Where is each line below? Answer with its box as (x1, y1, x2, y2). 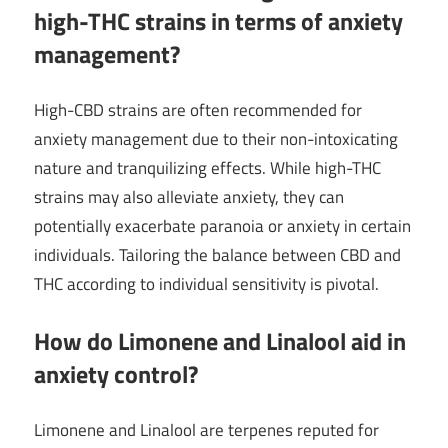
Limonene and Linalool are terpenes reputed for (34, 417, 379, 444)
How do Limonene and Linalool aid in (34, 322, 406, 359)
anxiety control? (34, 355, 198, 392)
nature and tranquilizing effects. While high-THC (34, 155, 381, 182)
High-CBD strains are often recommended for (34, 97, 362, 124)
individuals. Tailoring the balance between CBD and (34, 242, 401, 269)
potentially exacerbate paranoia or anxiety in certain (34, 213, 411, 240)
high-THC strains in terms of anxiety (34, 2, 403, 39)
